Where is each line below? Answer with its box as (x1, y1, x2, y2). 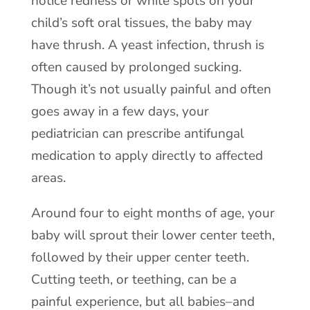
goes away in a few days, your (30, 102, 209, 120)
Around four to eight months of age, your (30, 204, 275, 222)
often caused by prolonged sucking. (30, 58, 241, 76)
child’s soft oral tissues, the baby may (30, 14, 252, 32)
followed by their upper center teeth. (30, 248, 249, 266)
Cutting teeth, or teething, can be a (30, 271, 237, 289)
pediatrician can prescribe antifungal (30, 125, 244, 143)
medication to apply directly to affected (30, 147, 263, 165)
